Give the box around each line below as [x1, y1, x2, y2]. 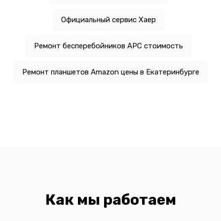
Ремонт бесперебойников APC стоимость [34, 41, 183, 50]
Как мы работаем [45, 190, 176, 209]
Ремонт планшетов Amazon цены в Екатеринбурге [22, 67, 199, 76]
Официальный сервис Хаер [61, 15, 156, 24]
